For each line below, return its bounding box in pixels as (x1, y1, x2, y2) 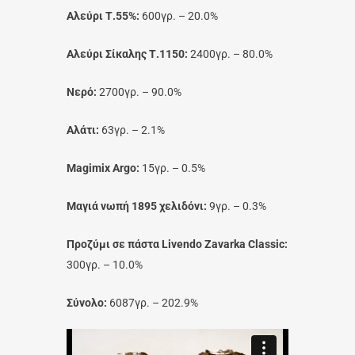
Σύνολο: (67, 296, 107, 309)
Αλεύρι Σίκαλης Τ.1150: (67, 48, 188, 60)
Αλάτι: (67, 124, 99, 136)
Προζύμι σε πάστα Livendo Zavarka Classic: (67, 238, 288, 250)
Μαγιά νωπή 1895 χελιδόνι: (67, 200, 207, 212)
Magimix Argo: (67, 162, 139, 174)
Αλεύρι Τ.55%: (67, 10, 139, 22)
